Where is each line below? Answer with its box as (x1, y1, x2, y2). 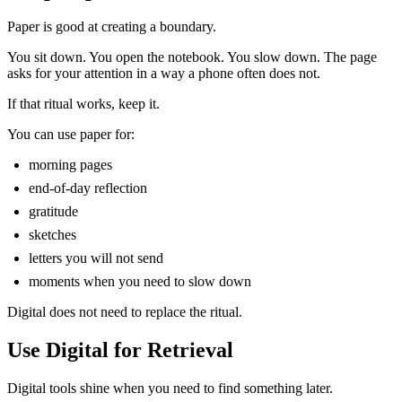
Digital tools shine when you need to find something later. (7, 380, 333, 397)
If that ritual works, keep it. (7, 96, 160, 112)
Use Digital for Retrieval (7, 338, 233, 363)
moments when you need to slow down (29, 274, 251, 290)
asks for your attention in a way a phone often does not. (7, 66, 320, 82)
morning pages (29, 157, 112, 173)
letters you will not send (29, 250, 163, 267)
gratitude (29, 204, 78, 220)
